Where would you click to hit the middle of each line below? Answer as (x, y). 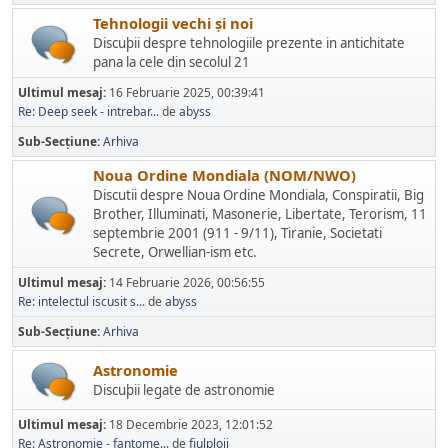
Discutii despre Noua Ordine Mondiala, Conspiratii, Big (258, 195)
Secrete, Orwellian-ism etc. (175, 252)
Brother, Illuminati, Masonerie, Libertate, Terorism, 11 (260, 214)
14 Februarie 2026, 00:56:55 (187, 282)
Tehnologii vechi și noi (173, 23)
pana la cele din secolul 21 (171, 62)
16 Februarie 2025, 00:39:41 (187, 92)
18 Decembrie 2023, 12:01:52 (191, 424)
